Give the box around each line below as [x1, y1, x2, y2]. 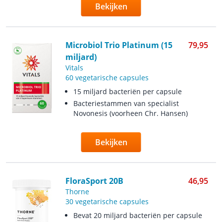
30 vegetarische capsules [65, 197, 149, 206]
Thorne [65, 187, 89, 196]
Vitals [65, 63, 83, 72]
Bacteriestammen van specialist [73, 99, 179, 108]
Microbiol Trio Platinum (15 [65, 40, 172, 51]
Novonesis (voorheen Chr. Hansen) [73, 109, 188, 118]
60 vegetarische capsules [65, 73, 149, 82]
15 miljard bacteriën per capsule [73, 87, 182, 96]
